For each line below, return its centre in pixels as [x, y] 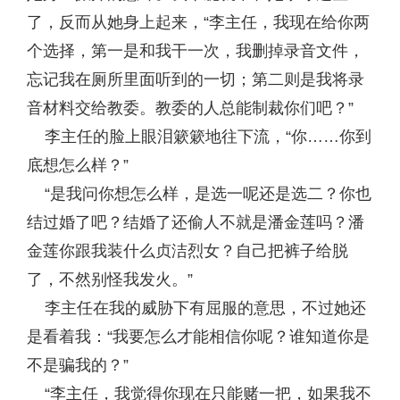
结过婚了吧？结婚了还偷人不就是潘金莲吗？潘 [196, 222]
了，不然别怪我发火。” [110, 279]
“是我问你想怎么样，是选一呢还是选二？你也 [199, 194]
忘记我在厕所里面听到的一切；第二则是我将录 [196, 79]
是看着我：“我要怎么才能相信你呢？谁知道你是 [198, 337]
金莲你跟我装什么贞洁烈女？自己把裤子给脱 [187, 251]
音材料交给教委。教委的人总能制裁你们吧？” [190, 108]
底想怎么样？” [78, 165]
